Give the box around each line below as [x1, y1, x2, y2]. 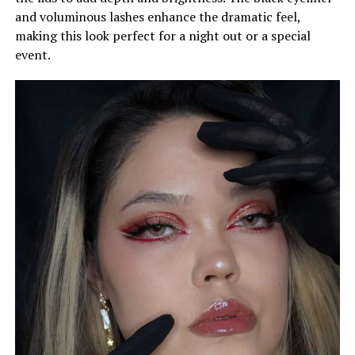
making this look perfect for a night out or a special [14, 27, 311, 45]
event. [14, 46, 51, 64]
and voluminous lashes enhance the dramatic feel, [14, 8, 300, 26]
